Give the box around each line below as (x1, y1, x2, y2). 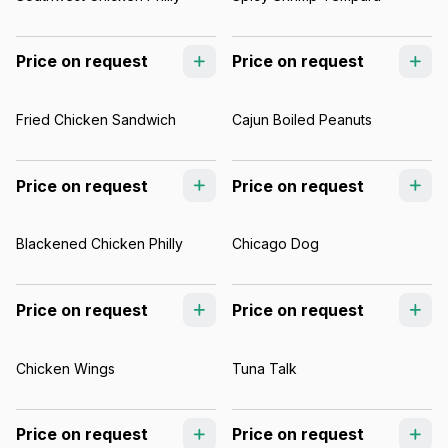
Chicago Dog (232, 235, 319, 253)
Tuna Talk (232, 359, 297, 377)
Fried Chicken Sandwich (16, 110, 176, 128)
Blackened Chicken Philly (16, 235, 183, 253)
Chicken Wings (16, 359, 115, 377)
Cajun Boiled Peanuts (232, 110, 372, 128)
